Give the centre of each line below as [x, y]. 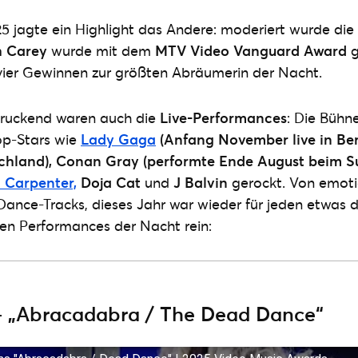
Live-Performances [223, 117]
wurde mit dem [101, 50]
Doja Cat [109, 182]
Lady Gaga [118, 139]
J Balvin [201, 182]
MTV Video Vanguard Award [251, 50]
